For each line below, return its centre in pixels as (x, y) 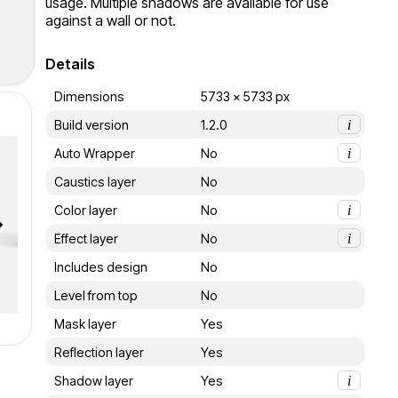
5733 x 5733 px (245, 96)
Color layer (86, 210)
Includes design (101, 267)
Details (70, 64)
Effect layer (86, 238)
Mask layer (85, 323)
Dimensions (89, 96)
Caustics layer (95, 181)
